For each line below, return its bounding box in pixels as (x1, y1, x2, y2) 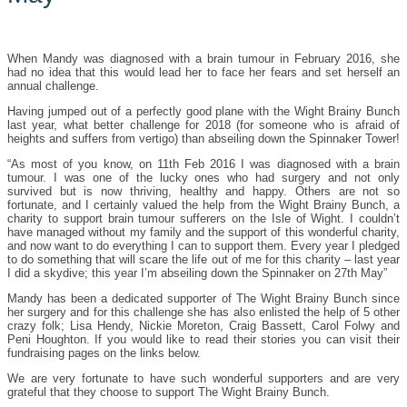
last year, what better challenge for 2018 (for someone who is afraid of (7, 117, 400, 132)
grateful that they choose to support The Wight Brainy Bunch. (7, 384, 333, 399)
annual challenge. (7, 78, 103, 93)
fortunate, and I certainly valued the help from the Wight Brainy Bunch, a (7, 197, 400, 212)
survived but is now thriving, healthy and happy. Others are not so (7, 184, 400, 198)
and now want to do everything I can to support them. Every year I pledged (7, 238, 400, 253)
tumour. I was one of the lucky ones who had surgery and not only (7, 170, 400, 184)
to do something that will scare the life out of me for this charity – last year (7, 252, 400, 266)
